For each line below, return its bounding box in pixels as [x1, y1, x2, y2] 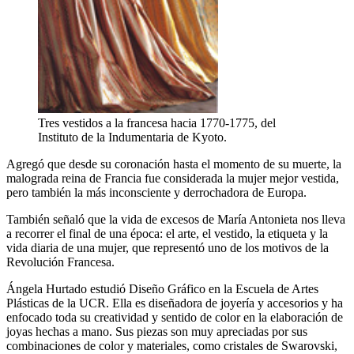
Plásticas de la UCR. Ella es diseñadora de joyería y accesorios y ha [6, 296, 343, 311]
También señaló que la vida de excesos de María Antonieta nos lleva [6, 213, 345, 227]
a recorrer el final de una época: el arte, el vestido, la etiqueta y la [6, 227, 328, 241]
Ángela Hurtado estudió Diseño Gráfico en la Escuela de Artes [6, 282, 318, 296]
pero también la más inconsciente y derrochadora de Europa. [6, 186, 307, 200]
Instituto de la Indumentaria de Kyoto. [38, 130, 227, 145]
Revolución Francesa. [6, 255, 115, 269]
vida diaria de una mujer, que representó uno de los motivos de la [6, 241, 329, 255]
